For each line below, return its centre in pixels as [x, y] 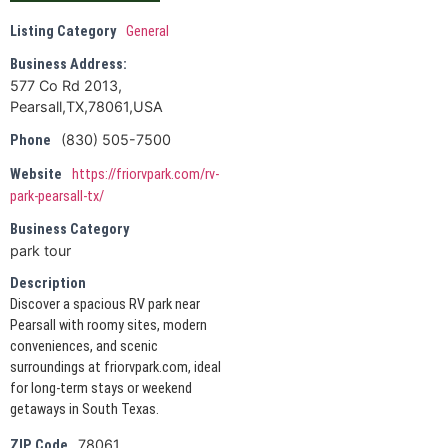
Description [48, 283]
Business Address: [68, 64]
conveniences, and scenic [84, 346]
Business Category [69, 229]
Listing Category [63, 31]
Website [36, 174]
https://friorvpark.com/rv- [145, 174]
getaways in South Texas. [84, 409]
